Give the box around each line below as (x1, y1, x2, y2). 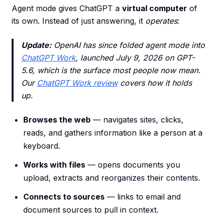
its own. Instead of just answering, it (12, 16, 145, 26)
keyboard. (23, 141, 60, 151)
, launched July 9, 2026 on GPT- (76, 53, 195, 63)
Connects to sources (23, 192, 105, 202)
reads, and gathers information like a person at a (23, 128, 202, 138)
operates (145, 16, 177, 26)
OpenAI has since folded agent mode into (51, 40, 205, 50)
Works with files (23, 160, 85, 170)
